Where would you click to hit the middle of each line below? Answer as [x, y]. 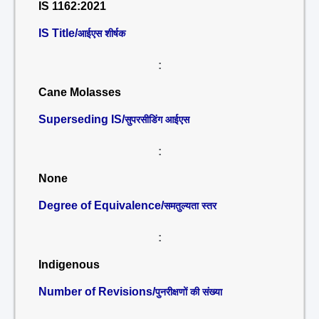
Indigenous [69, 265]
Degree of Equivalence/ [101, 205]
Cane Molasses [80, 92]
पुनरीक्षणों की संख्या [189, 292]
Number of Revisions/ [97, 292]
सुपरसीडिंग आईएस [157, 120]
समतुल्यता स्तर [190, 206]
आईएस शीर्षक [101, 33]
